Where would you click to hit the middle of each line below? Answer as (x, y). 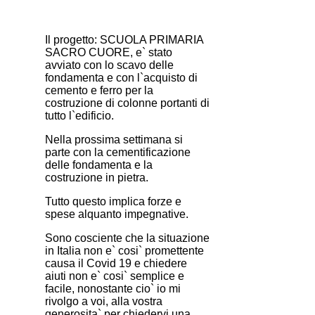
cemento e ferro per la (99, 91)
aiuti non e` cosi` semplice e (115, 276)
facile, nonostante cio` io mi (113, 289)
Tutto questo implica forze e (113, 202)
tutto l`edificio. (79, 116)
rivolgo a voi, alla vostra (104, 302)
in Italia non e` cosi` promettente (124, 251)
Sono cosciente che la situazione (127, 238)
